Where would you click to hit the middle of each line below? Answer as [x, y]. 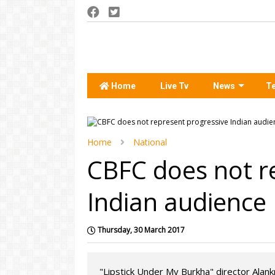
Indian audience [177, 202]
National [150, 142]
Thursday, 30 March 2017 [141, 230]
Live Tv [174, 86]
